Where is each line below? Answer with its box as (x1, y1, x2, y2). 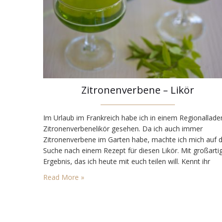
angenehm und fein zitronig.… (43, 189, 138, 199)
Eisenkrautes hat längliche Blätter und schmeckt (43, 178, 196, 188)
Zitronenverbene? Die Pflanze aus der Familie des (43, 167, 202, 177)
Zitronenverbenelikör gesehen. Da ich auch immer (43, 124, 203, 134)
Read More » (43, 172, 84, 182)
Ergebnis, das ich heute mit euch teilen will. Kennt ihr (43, 157, 210, 166)
